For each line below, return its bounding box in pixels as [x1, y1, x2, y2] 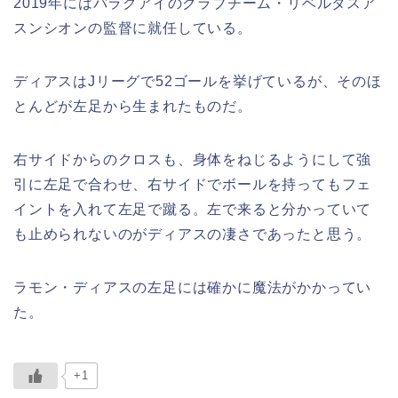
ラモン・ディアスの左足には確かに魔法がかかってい [13, 279, 372, 295]
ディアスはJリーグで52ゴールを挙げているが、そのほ [13, 73, 382, 89]
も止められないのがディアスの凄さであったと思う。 [13, 226, 372, 242]
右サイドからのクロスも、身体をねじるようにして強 [13, 151, 372, 167]
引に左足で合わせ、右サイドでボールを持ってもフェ [13, 176, 372, 192]
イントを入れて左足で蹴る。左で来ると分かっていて [13, 201, 372, 217]
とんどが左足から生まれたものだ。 [13, 98, 252, 114]
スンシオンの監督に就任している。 [13, 20, 252, 36]
